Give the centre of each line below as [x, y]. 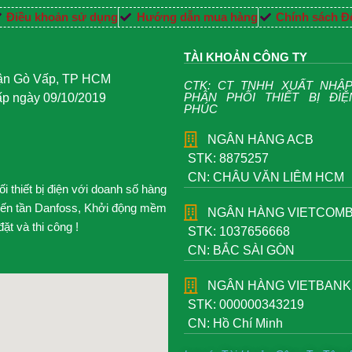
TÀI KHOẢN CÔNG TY [246, 57]
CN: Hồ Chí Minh [235, 324]
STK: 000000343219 [246, 305]
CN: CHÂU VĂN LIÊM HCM [266, 178]
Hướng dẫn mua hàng [197, 17]
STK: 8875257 [228, 159]
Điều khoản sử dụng [62, 17]
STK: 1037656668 [239, 232]
